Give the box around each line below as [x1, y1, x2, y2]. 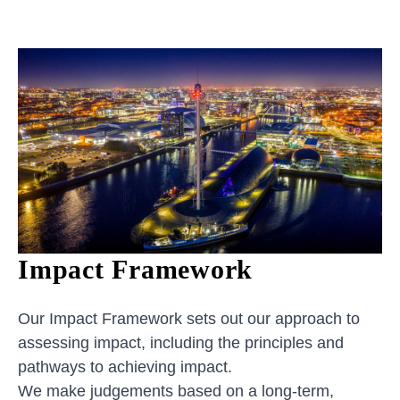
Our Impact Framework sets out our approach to [18, 309, 360, 328]
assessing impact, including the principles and [18, 333, 344, 352]
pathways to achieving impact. [18, 357, 232, 376]
